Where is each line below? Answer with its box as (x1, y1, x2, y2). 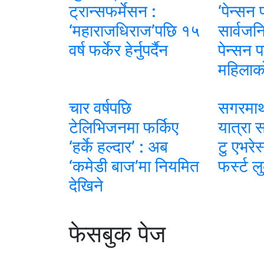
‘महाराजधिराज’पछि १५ (69, 20, 200, 41)
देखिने (69, 175, 103, 196)
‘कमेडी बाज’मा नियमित (69, 156, 199, 176)
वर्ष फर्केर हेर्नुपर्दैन (69, 39, 168, 60)
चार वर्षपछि (69, 97, 131, 118)
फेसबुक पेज (69, 219, 166, 248)
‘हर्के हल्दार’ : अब (69, 136, 168, 157)
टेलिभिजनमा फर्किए (69, 117, 179, 137)
